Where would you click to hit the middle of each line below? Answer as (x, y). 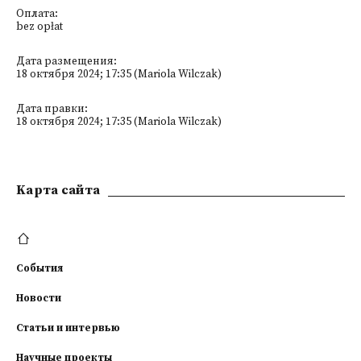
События (39, 268)
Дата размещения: (66, 62)
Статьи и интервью (68, 328)
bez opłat (39, 27)
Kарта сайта (58, 190)
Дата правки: (52, 109)
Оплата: (37, 14)
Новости (39, 298)
